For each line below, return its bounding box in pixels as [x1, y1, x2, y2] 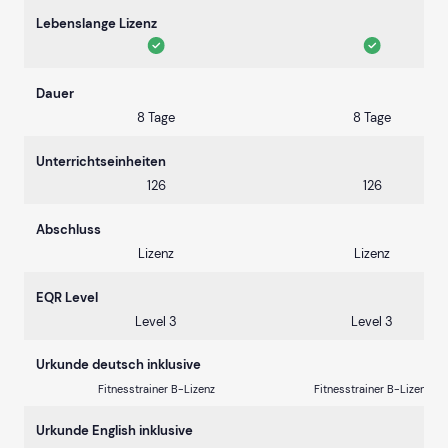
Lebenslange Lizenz [36, 15, 157, 33]
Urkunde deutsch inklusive [36, 356, 201, 374]
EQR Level [36, 289, 98, 307]
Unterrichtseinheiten [36, 153, 166, 171]
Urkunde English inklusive [36, 422, 193, 440]
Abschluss [36, 221, 101, 239]
